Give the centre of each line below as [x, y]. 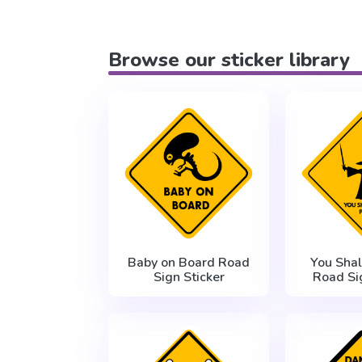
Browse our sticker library [229, 60]
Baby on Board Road [189, 263]
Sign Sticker [189, 278]
